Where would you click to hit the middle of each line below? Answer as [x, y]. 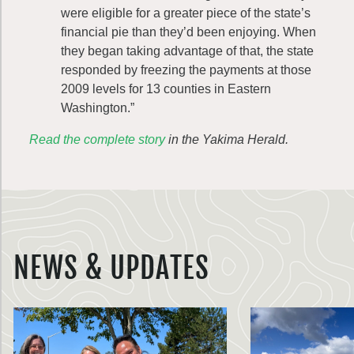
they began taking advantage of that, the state [187, 51]
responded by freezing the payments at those [186, 70]
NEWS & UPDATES [111, 268]
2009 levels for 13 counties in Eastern [166, 89]
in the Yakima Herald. [227, 139]
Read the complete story [97, 139]
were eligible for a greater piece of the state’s [186, 13]
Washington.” [98, 108]
